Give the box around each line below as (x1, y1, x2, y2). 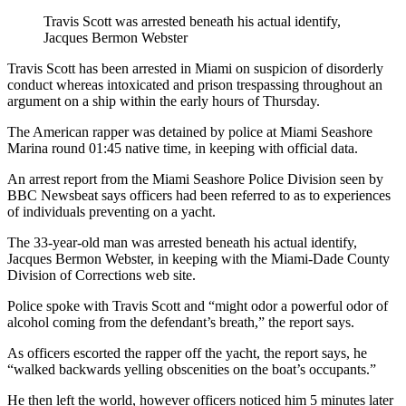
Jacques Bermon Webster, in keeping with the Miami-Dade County (7, 250, 390, 266)
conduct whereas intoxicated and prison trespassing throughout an (7, 76, 382, 92)
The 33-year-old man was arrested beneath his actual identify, (7, 234, 357, 250)
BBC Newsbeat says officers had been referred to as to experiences (7, 187, 391, 203)
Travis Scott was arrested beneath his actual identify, (43, 13, 341, 29)
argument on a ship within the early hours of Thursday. (7, 92, 320, 109)
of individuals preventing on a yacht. (7, 203, 216, 219)
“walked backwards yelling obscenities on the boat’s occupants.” (7, 361, 376, 377)
